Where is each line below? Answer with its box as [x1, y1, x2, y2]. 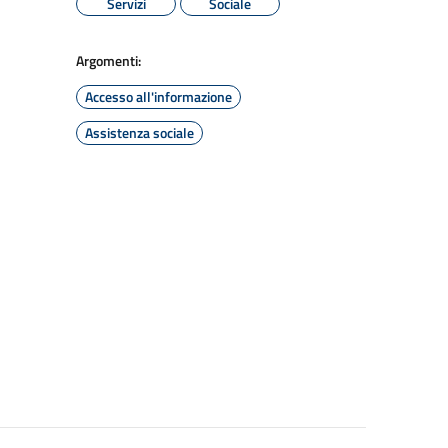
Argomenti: [76, 50, 141, 71]
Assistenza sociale [85, 122, 194, 143]
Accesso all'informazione [85, 86, 232, 107]
